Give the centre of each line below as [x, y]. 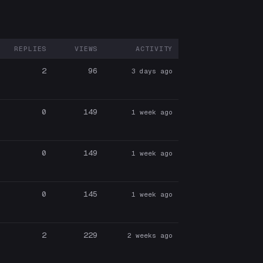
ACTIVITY [154, 49]
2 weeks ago [150, 236]
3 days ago [152, 71]
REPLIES [30, 49]
